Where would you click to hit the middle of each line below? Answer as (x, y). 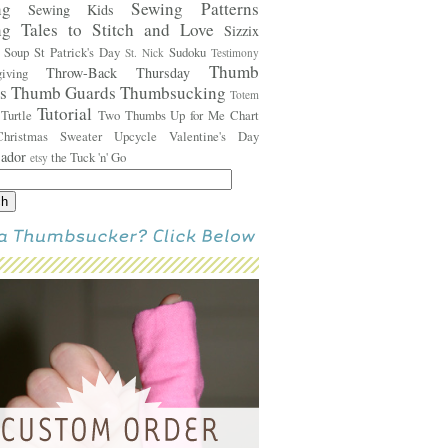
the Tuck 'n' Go (88, 156)
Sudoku (189, 51)
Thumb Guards (65, 92)
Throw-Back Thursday (127, 72)
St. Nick (146, 52)
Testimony (234, 52)
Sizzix (241, 30)
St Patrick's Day (79, 51)
